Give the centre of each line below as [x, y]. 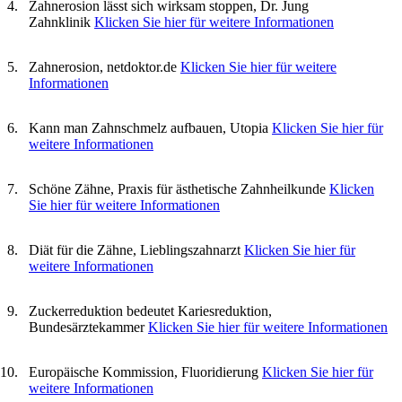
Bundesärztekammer [87, 327]
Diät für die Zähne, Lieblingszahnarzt [135, 249]
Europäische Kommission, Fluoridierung [144, 371]
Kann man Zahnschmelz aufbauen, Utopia [149, 127]
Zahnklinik [60, 22]
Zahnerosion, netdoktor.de [103, 66]
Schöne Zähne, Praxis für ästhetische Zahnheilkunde [177, 188]
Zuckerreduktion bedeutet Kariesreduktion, [150, 310]
